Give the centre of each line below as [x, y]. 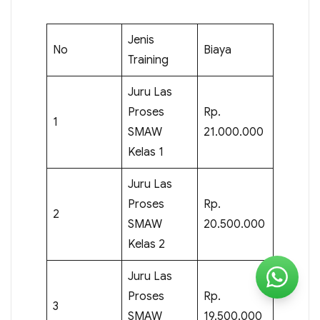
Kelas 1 [145, 152]
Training [148, 60]
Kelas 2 [146, 244]
